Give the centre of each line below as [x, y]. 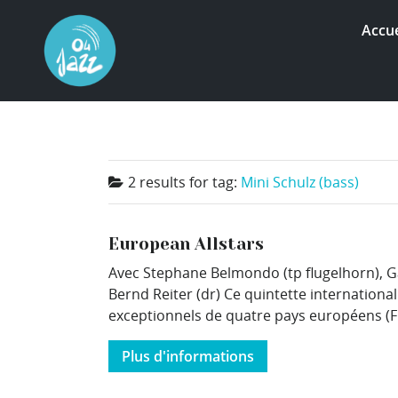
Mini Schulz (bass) [300, 182]
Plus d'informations [188, 356]
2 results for [170, 182]
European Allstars [186, 243]
